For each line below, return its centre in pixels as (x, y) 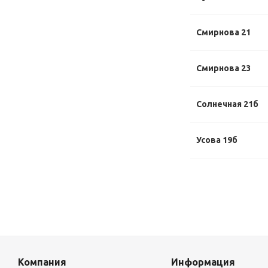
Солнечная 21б (227, 104)
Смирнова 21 (223, 32)
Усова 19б (217, 140)
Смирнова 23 (223, 68)
